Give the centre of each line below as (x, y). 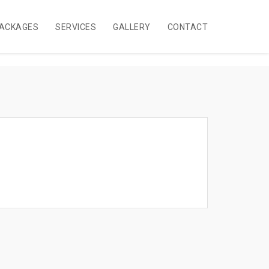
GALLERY (132, 27)
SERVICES (76, 27)
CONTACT (187, 27)
